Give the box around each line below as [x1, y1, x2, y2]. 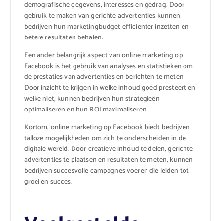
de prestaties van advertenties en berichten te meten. [24, 71, 185, 83]
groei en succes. [24, 176, 73, 187]
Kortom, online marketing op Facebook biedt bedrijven [24, 121, 190, 133]
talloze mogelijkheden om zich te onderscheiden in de [24, 132, 186, 144]
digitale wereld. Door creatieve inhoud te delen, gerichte [24, 143, 193, 155]
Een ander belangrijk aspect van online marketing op [24, 49, 183, 61]
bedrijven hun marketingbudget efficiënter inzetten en [24, 21, 189, 33]
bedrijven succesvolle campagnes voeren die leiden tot [24, 165, 189, 177]
